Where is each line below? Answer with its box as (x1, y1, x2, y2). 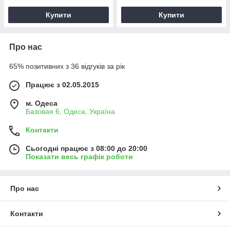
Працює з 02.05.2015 (26, 80, 99, 89)
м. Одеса (26, 99, 57, 107)
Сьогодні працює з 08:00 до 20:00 (26, 144, 147, 152)
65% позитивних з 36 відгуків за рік (9, 62, 125, 70)
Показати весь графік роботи (26, 152, 133, 161)
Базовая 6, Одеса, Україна (26, 107, 115, 116)
